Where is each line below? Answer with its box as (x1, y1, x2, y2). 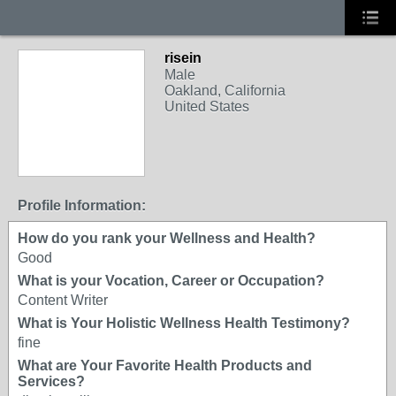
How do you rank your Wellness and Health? (18, 231, 316, 246)
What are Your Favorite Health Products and (18, 358, 312, 373)
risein (164, 50, 202, 65)
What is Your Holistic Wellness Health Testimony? (18, 316, 350, 331)
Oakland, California (164, 83, 286, 98)
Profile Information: (18, 198, 146, 213)
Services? (18, 374, 85, 389)
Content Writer (18, 293, 108, 308)
